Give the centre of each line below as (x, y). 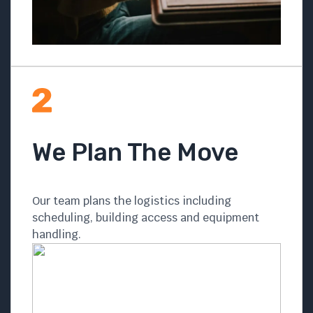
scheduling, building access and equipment (146, 217)
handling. (57, 234)
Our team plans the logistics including (132, 201)
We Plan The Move (135, 152)
